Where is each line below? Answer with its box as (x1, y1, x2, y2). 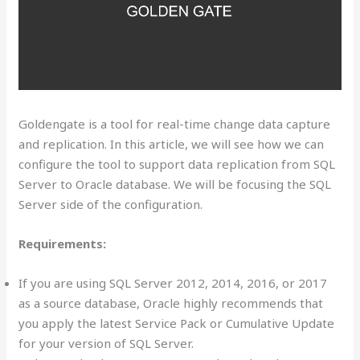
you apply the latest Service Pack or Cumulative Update (18, 314, 335, 331)
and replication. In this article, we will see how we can (18, 135, 325, 152)
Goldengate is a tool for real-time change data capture (18, 115, 331, 132)
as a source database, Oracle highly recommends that (18, 294, 324, 311)
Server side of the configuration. (18, 195, 203, 212)
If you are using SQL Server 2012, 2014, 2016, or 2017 (18, 274, 328, 291)
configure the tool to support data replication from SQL (18, 155, 336, 172)
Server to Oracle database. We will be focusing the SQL (18, 175, 332, 192)
